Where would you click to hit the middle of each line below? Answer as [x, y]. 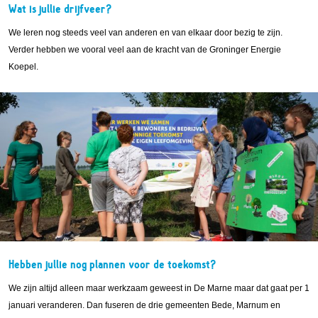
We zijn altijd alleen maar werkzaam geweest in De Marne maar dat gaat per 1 [159, 288]
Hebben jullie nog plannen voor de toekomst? [113, 264]
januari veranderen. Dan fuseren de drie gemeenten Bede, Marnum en [144, 305]
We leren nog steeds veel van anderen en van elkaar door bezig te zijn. [146, 32]
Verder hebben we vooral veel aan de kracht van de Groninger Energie [145, 49]
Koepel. [23, 66]
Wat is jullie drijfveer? [60, 9]
